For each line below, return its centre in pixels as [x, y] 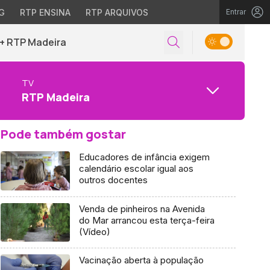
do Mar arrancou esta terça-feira [146, 220]
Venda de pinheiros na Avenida [142, 209]
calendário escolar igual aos [136, 168]
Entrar [236, 12]
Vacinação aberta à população [141, 260]
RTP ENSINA [45, 12]
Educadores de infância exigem [144, 157]
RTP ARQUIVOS [117, 12]
